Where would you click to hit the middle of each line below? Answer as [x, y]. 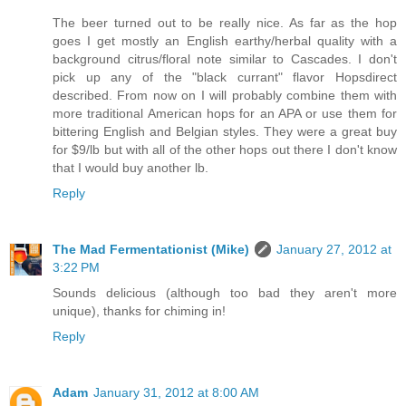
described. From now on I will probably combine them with [225, 96]
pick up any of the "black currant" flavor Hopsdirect [225, 77]
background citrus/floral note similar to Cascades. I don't [225, 59]
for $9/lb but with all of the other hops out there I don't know [225, 150]
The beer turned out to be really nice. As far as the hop [225, 23]
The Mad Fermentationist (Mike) [151, 250]
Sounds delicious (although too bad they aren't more [225, 293]
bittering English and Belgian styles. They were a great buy [225, 132]
